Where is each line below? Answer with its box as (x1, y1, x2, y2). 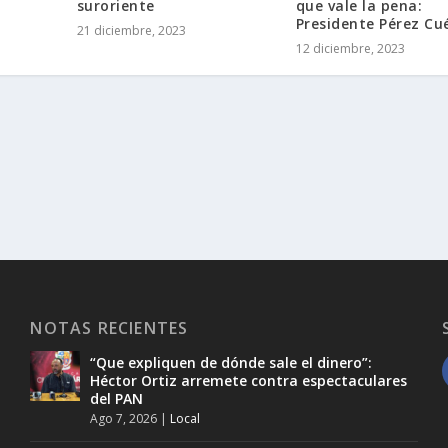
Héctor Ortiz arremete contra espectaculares (90, 371, 408, 391)
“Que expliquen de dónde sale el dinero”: (90, 353, 373, 373)
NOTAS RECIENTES (30, 317, 189, 340)
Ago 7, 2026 (90, 410, 158, 428)
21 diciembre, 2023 (76, 22, 186, 40)
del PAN (90, 389, 144, 409)
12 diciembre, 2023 (295, 40, 405, 58)
